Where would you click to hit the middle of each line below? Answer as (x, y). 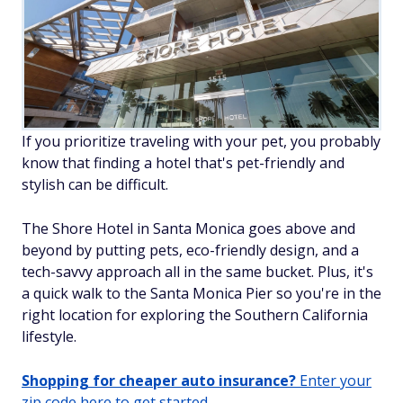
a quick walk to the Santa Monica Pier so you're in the (201, 294)
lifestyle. (49, 337)
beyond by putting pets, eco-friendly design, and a (190, 251)
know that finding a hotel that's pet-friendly (170, 163)
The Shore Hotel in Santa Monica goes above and (188, 229)
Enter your (334, 381)
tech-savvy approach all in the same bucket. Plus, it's (197, 272)
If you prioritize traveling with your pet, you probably (201, 142)
